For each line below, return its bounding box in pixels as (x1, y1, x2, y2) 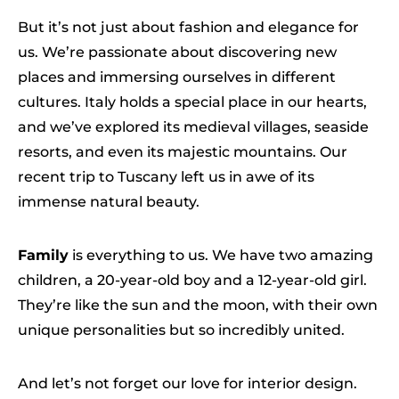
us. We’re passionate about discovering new (18, 44, 337, 61)
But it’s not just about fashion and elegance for (18, 19, 359, 36)
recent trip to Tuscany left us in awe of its (18, 168, 314, 185)
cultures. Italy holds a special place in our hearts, (18, 94, 367, 110)
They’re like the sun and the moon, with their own (18, 297, 378, 313)
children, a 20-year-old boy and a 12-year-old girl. (18, 272, 367, 289)
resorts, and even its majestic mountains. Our (18, 143, 347, 160)
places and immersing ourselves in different (18, 69, 336, 85)
